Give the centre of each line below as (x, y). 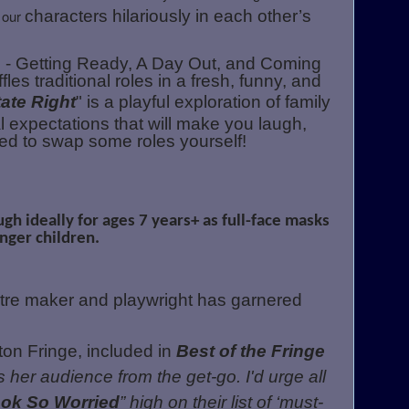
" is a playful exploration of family (203, 101)
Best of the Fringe (250, 351)
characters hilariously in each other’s (168, 16)
